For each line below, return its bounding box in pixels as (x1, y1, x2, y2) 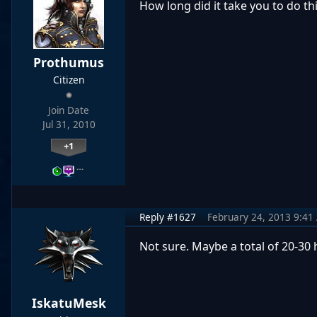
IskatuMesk (31, 294, 106, 311)
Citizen (53, 73, 84, 86)
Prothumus (33, 54, 104, 71)
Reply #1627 (139, 210, 196, 224)
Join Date (48, 104, 89, 117)
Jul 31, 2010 (42, 118, 96, 131)
